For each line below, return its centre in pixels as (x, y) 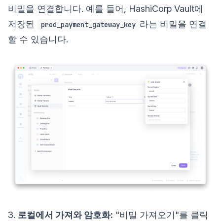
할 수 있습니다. (38, 39)
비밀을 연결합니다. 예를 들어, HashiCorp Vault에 (106, 8)
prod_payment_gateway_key (88, 25)
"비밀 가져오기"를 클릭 (161, 215)
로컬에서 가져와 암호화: (65, 215)
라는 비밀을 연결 (173, 24)
